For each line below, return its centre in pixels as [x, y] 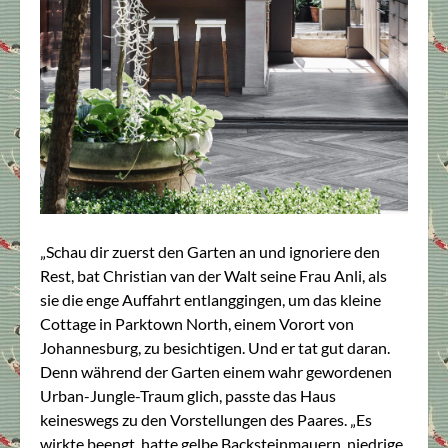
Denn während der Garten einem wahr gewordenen [216, 371]
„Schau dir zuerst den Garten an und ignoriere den [210, 251]
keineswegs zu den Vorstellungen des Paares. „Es [206, 419]
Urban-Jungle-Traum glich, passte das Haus [188, 395]
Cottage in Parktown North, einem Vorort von [197, 323]
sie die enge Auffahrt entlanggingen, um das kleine [210, 299]
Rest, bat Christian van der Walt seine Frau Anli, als [213, 275]
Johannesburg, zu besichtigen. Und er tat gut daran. [215, 347]
